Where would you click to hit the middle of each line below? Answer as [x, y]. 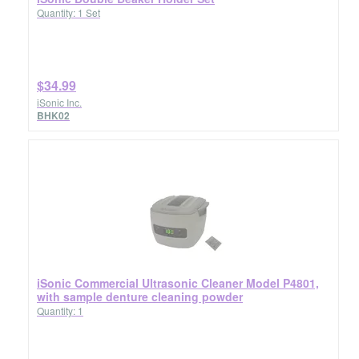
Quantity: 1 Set [69, 12]
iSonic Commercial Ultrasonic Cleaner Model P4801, [178, 283]
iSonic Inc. [59, 102]
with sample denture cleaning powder [140, 296]
